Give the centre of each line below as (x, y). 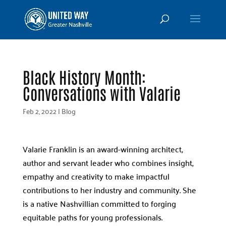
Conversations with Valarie (101, 93)
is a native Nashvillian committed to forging (99, 203)
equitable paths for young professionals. (92, 217)
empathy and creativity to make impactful (96, 176)
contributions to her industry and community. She (109, 190)
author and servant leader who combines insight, (108, 162)
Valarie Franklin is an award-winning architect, (103, 149)
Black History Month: (84, 76)
